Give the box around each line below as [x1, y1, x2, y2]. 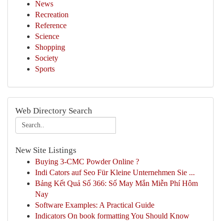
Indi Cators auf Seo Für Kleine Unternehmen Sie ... [35, 168, 195, 177]
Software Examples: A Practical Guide [35, 201, 154, 209]
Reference [35, 21, 67, 30]
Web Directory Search [15, 106, 92, 115]
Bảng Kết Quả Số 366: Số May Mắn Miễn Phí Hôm [35, 179, 198, 187]
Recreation [35, 10, 69, 19]
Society [35, 54, 58, 62]
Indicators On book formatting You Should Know [35, 212, 189, 220]
